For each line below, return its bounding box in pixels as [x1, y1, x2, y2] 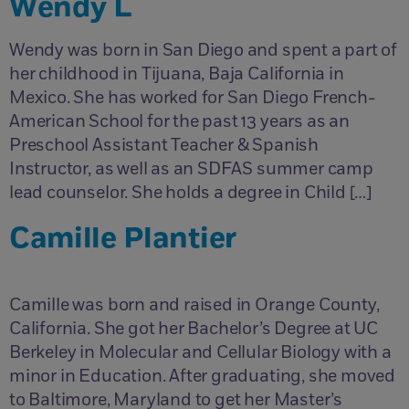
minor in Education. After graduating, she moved [9, 365, 396, 388]
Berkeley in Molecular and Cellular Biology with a [9, 341, 392, 364]
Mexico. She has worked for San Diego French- [9, 87, 375, 110]
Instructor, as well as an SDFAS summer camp [9, 158, 373, 181]
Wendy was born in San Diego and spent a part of [9, 39, 398, 62]
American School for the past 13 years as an [9, 110, 350, 133]
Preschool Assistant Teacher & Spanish [9, 134, 319, 157]
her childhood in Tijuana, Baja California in [9, 63, 344, 86]
